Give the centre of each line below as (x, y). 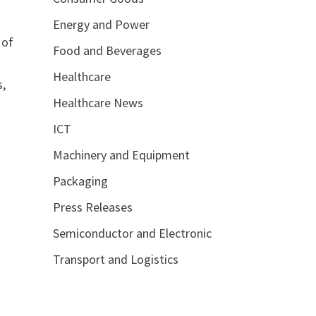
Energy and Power (101, 24)
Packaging (80, 181)
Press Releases (92, 207)
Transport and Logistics (115, 259)
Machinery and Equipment (121, 155)
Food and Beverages (107, 50)
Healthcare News (98, 103)
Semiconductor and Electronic (132, 233)
